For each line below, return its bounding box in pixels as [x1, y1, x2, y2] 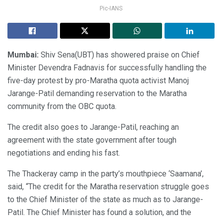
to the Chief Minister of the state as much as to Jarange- [7, 194, 203, 204]
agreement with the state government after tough [7, 135, 176, 145]
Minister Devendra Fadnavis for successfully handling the [7, 62, 207, 72]
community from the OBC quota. [7, 101, 116, 111]
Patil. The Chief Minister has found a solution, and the [7, 207, 191, 217]
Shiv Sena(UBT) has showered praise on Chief [39, 50, 200, 59]
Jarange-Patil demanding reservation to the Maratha [7, 88, 187, 98]
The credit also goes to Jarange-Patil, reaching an [7, 122, 179, 132]
